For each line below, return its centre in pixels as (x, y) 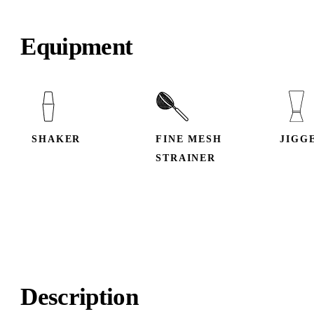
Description (79, 297)
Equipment (77, 46)
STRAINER (186, 158)
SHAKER (56, 139)
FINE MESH (189, 139)
